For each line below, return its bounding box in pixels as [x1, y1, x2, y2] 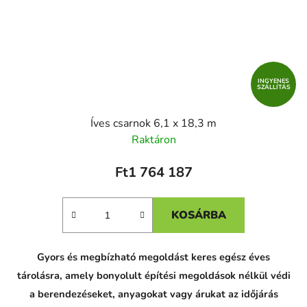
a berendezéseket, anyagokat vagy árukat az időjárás [29, 287, 278, 302]
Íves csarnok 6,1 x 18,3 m [90, 116, 217, 132]
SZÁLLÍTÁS [256, 82, 291, 91]
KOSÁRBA [171, 208, 226, 223]
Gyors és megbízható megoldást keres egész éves [37, 250, 270, 265]
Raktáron [131, 132, 176, 148]
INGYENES [258, 76, 289, 85]
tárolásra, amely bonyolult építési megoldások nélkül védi [16, 269, 291, 283]
